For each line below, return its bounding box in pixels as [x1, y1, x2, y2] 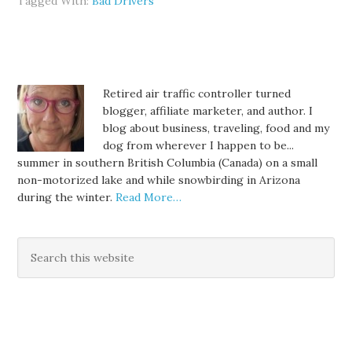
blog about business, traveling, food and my [103, 121, 330, 135]
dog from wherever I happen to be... [103, 138, 295, 152]
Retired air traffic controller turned [103, 86, 291, 101]
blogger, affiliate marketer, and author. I [103, 104, 313, 118]
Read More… [115, 190, 182, 204]
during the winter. [17, 190, 116, 204]
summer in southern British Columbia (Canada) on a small [17, 156, 318, 170]
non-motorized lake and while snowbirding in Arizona [17, 173, 301, 187]
